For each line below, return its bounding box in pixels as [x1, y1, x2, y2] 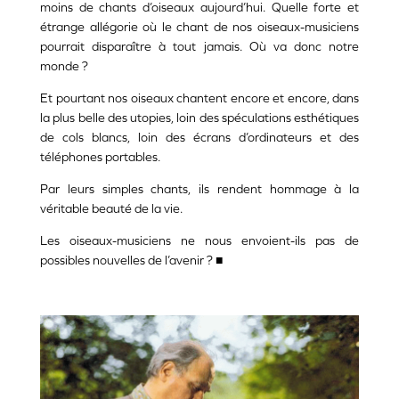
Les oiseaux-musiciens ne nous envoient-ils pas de [40, 233, 359, 248]
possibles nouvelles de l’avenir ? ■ [40, 253, 223, 268]
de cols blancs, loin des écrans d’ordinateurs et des [40, 130, 359, 145]
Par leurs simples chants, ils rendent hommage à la [40, 182, 359, 197]
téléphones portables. [40, 150, 160, 165]
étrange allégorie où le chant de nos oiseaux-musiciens [40, 20, 359, 35]
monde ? [40, 59, 88, 74]
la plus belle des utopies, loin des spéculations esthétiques [40, 110, 359, 126]
